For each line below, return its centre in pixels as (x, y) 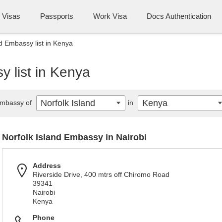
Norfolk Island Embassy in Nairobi (74, 137)
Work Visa (110, 16)
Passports (57, 16)
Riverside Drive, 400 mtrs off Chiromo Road (101, 174)
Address (47, 166)
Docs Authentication (179, 16)
